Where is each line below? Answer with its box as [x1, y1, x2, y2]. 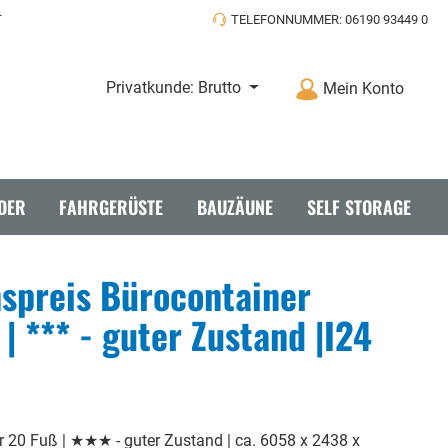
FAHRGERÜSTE [59, 193, 164, 220]
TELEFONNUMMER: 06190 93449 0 [231, 11, 428, 27]
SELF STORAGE [307, 193, 412, 220]
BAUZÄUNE [197, 193, 274, 220]
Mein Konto [323, 78, 404, 98]
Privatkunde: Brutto [106, 78, 242, 98]
